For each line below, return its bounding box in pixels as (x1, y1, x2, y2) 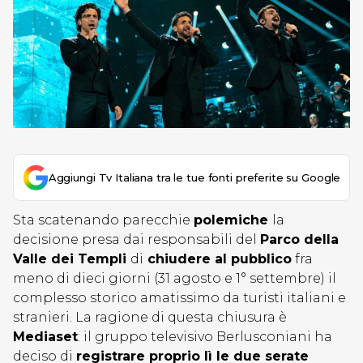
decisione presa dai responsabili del (13, 232, 260, 247)
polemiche (194, 212, 272, 228)
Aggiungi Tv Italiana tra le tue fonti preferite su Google (48, 171, 341, 184)
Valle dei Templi (13, 251, 130, 267)
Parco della (260, 232, 339, 247)
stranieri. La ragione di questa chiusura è (13, 310, 287, 325)
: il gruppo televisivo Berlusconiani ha (78, 329, 332, 344)
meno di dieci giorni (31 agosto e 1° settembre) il (13, 271, 336, 286)
